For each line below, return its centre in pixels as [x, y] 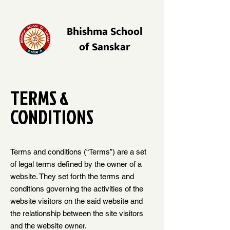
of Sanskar [104, 47]
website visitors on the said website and [76, 201]
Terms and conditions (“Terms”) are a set [78, 152]
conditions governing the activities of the [77, 189]
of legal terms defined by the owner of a [76, 164]
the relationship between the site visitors [77, 213]
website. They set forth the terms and [72, 176]
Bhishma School [104, 32]
